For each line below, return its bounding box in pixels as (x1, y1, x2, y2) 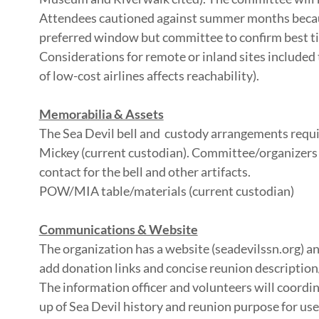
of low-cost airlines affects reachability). (38, 68, 259, 83)
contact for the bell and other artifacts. (38, 164, 251, 179)
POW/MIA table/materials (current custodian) (38, 183, 294, 199)
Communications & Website (38, 221, 198, 237)
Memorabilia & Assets (38, 106, 164, 122)
